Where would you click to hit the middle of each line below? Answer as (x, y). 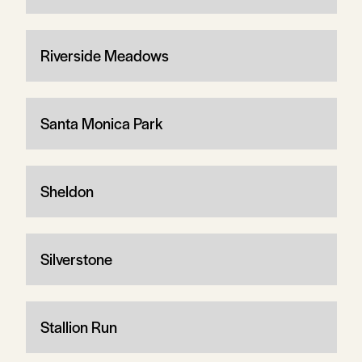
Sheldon (67, 191)
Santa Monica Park (101, 123)
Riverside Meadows (104, 55)
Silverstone (76, 259)
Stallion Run (78, 326)
